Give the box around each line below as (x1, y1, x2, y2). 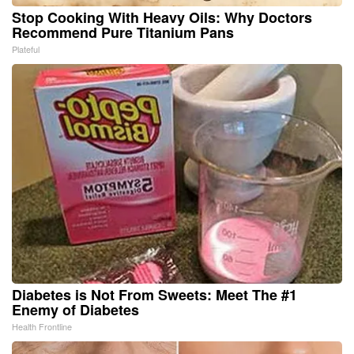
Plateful (12, 42, 40, 55)
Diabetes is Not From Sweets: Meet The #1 (12, 284, 297, 305)
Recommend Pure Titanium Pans (12, 21, 234, 43)
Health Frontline (12, 319, 72, 333)
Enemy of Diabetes (12, 299, 139, 320)
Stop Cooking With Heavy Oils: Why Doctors (12, 6, 312, 28)
